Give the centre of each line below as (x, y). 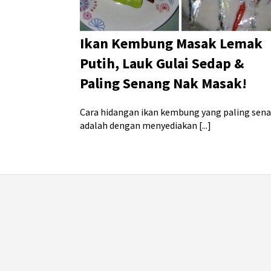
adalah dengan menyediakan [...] (145, 126)
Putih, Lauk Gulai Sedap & (162, 64)
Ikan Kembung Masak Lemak (171, 44)
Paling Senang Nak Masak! (163, 83)
